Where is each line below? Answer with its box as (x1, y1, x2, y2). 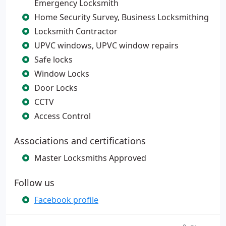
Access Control (34, 110, 91, 122)
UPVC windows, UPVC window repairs (34, 40, 179, 51)
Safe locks (34, 54, 73, 65)
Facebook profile (34, 194, 98, 205)
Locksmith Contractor (34, 26, 118, 37)
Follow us (14, 177, 54, 189)
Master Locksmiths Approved (34, 152, 146, 163)
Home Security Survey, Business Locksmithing (34, 12, 209, 23)
